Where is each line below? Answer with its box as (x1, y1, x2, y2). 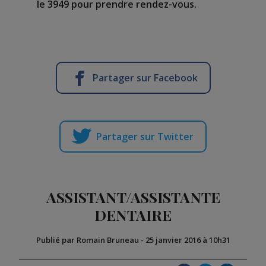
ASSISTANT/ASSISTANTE (46, 186, 220, 207)
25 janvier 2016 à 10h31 (145, 234, 230, 245)
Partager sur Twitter (96, 129, 194, 143)
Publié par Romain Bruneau (36, 234, 139, 245)
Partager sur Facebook (92, 71, 198, 84)
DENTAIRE (94, 204, 172, 224)
